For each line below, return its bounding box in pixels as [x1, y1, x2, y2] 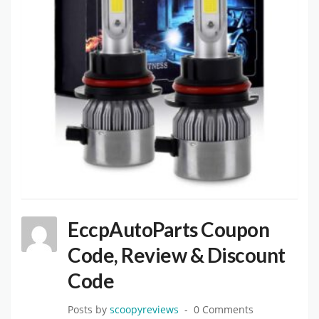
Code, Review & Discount [68, 243, 286, 268]
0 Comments [194, 303, 253, 317]
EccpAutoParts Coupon [68, 217, 269, 242]
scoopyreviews [110, 303, 179, 317]
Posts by [68, 303, 110, 317]
